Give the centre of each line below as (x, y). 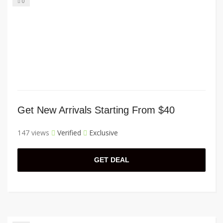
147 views (33, 133)
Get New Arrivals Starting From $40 (96, 110)
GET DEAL (111, 160)
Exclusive (103, 133)
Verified (68, 133)
